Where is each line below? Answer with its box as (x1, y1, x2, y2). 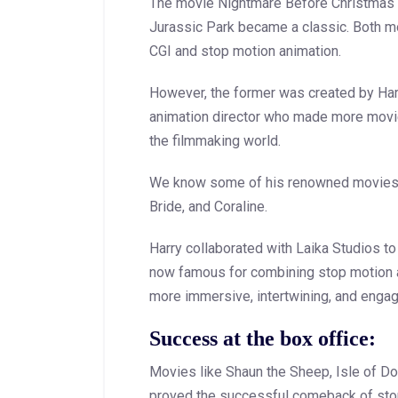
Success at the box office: (149, 327, 376, 351)
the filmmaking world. (149, 132, 281, 150)
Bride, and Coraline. (149, 198, 267, 216)
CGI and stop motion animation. (149, 43, 341, 60)
